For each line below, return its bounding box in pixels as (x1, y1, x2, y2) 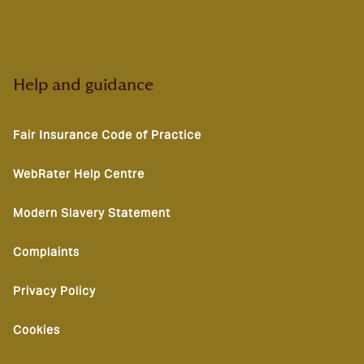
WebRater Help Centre (13, 167, 145, 181)
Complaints (13, 245, 80, 259)
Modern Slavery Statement (13, 206, 171, 220)
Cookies (13, 323, 60, 337)
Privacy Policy (13, 284, 96, 298)
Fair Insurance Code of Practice (13, 128, 201, 142)
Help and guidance (13, 77, 154, 93)
